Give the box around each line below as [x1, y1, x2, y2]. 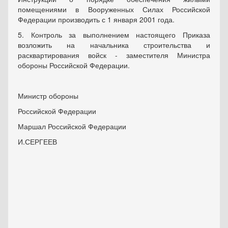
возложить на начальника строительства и [18, 40, 210, 50]
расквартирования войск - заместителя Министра [18, 50, 210, 60]
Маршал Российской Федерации [18, 121, 126, 131]
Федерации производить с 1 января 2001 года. [18, 14, 175, 24]
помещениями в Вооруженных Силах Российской [18, 4, 210, 14]
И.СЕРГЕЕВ [18, 136, 57, 147]
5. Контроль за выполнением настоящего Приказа [18, 30, 210, 40]
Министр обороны [18, 91, 78, 101]
